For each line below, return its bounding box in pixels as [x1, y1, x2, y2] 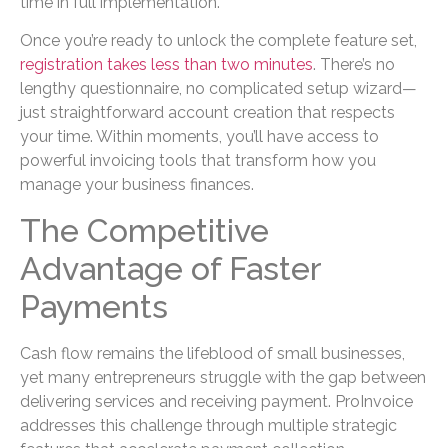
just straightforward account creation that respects [20, 103, 395, 123]
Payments [20, 287, 168, 325]
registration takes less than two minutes [20, 55, 313, 75]
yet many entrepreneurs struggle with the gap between [20, 367, 426, 387]
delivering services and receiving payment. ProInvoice [20, 391, 413, 411]
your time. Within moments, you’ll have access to [20, 127, 379, 147]
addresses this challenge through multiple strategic [20, 415, 397, 435]
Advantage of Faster [20, 249, 321, 287]
